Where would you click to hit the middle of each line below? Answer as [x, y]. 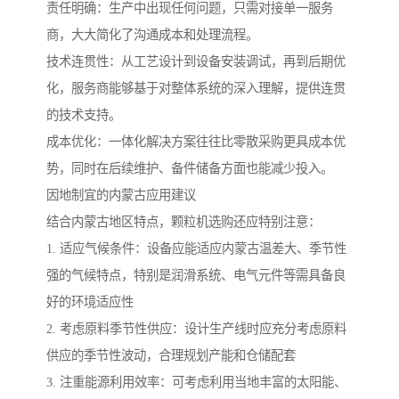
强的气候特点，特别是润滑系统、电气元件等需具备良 [196, 276]
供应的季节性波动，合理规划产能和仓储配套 [171, 356]
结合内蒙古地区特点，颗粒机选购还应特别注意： [183, 222]
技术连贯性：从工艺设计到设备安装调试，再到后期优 [196, 62]
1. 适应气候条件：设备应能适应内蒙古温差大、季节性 [196, 249]
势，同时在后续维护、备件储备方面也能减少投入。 [190, 169]
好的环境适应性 [90, 302]
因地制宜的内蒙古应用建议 [121, 195]
